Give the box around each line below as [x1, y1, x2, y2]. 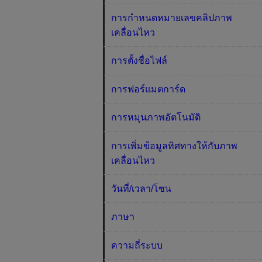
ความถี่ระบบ [111, 240, 163, 250]
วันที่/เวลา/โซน [111, 183, 172, 194]
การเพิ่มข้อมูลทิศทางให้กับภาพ [111, 140, 238, 151]
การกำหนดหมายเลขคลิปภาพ [111, 13, 233, 23]
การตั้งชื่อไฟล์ [111, 56, 168, 66]
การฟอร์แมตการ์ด [111, 84, 186, 94]
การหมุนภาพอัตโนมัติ [111, 112, 201, 123]
